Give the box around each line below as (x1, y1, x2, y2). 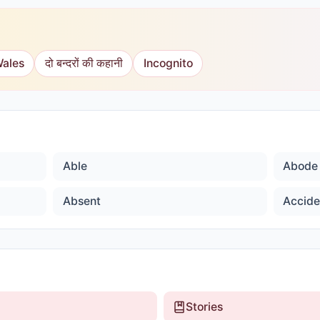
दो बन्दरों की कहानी (44, 56, 123, 70)
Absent (62, 194, 101, 208)
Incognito (143, 56, 193, 70)
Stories (186, 299, 223, 314)
